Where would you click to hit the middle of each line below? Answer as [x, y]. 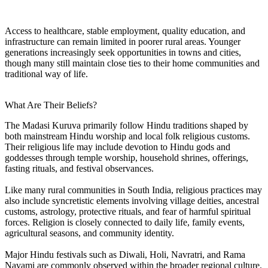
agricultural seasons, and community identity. [89, 233]
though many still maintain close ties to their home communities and [132, 63]
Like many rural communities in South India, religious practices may [133, 190]
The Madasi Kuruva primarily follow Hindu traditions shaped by [127, 125]
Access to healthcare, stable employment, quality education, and [125, 31]
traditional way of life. [46, 74]
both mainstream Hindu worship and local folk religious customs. [127, 136]
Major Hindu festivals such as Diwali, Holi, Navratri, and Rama [125, 254]
